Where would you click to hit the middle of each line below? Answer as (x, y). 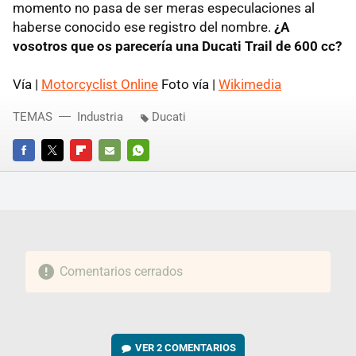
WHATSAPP (155, 172)
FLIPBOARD (97, 172)
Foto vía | (188, 85)
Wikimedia (250, 85)
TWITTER (63, 172)
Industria (100, 117)
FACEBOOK (39, 172)
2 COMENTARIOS (197, 348)
